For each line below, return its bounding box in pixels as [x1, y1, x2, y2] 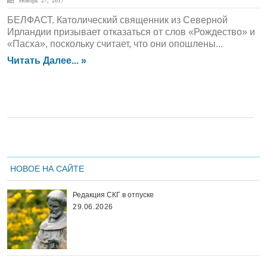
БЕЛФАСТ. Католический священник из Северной [7, 15, 228, 25]
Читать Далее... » [7, 55, 86, 66]
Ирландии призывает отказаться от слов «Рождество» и [7, 27, 255, 37]
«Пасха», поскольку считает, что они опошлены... [7, 39, 223, 49]
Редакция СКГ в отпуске [73, 191, 154, 199]
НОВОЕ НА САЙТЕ [10, 164, 84, 173]
